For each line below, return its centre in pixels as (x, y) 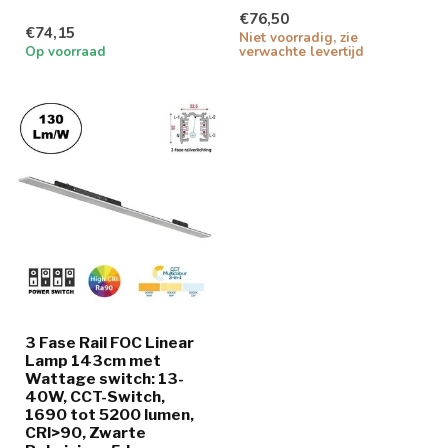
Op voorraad (65, 51)
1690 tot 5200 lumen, (109, 415)
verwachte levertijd (301, 51)
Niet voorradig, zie (298, 37)
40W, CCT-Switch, (95, 397)
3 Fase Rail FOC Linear (109, 343)
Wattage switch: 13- (104, 379)
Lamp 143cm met (93, 361)
